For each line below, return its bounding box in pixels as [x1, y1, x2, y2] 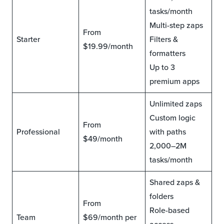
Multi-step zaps [149, 19, 203, 31]
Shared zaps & [149, 176, 200, 188]
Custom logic [149, 112, 195, 124]
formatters [149, 47, 185, 59]
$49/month [83, 133, 122, 145]
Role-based [149, 204, 189, 216]
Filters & [149, 33, 178, 45]
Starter [16, 33, 40, 45]
